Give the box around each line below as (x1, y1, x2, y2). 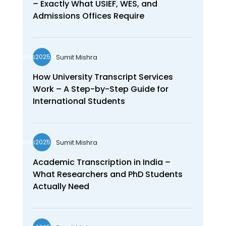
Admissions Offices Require (32, 10, 144, 22)
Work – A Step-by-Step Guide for (32, 83, 168, 95)
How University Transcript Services (32, 71, 173, 83)
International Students (32, 95, 125, 107)
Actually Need (32, 181, 89, 193)
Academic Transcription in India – (32, 156, 171, 168)
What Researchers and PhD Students (32, 168, 183, 181)
